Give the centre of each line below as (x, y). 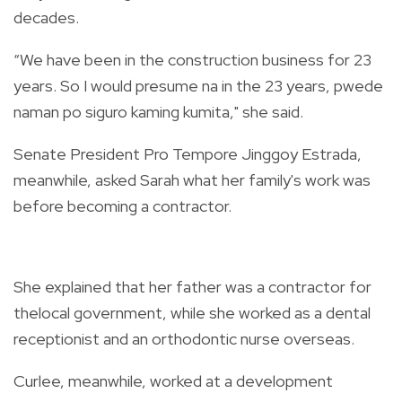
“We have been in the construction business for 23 (192, 59)
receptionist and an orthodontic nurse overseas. (184, 338)
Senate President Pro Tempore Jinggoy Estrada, (188, 153)
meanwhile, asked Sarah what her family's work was (192, 179)
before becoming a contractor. (122, 205)
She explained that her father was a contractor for (192, 286)
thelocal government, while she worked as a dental (192, 312)
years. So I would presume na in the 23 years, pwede (198, 85)
